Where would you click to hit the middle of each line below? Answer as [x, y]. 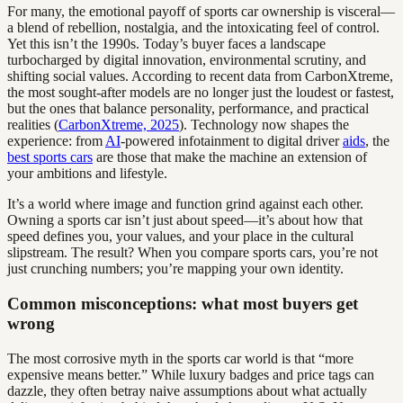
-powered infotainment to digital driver [232, 141]
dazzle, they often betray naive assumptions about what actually [187, 390]
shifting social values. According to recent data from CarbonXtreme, [200, 76]
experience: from [56, 141]
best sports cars [50, 157]
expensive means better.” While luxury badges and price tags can [191, 374]
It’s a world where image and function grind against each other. [185, 204]
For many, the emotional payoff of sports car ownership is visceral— [201, 12]
